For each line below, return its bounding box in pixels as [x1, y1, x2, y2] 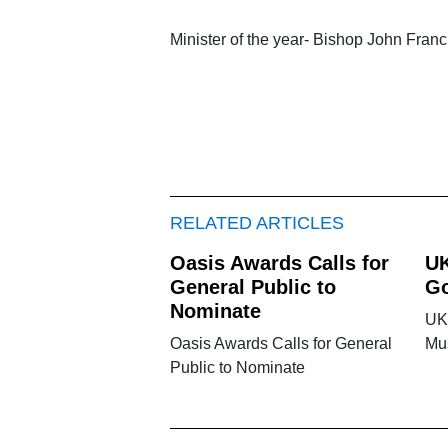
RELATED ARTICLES [169, 212, 344, 233]
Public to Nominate [169, 358, 305, 376]
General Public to [169, 275, 336, 298]
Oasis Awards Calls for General [169, 334, 392, 352]
